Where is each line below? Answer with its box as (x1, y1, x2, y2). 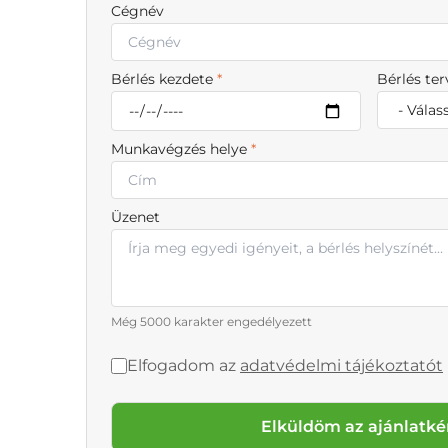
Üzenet (111, 208, 160, 227)
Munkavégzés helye (111, 140, 251, 159)
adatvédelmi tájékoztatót (240, 356, 443, 376)
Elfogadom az (127, 356, 240, 376)
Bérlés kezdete (111, 70, 217, 89)
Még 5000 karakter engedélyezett (111, 314, 312, 330)
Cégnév (111, 2, 164, 21)
